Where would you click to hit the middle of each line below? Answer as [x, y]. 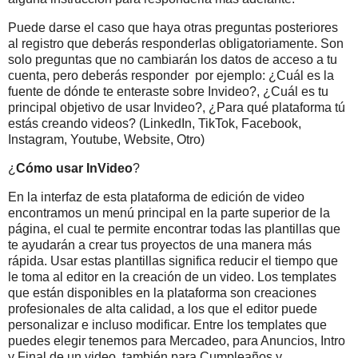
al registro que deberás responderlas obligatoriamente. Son [176, 44]
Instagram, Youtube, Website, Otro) [106, 140]
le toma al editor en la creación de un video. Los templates [172, 276]
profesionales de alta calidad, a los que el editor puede [163, 308]
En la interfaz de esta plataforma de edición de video [156, 197]
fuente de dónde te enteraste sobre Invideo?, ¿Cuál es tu [168, 92]
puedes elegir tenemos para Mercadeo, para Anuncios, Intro [177, 340]
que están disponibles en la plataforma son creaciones [162, 292]
